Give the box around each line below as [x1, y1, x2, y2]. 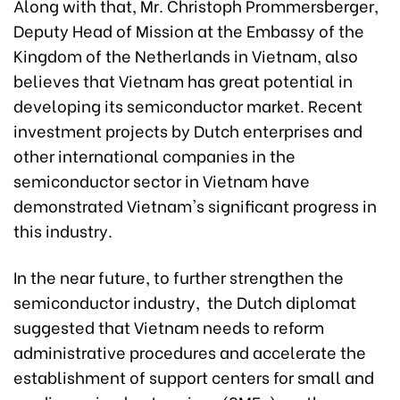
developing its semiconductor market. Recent [13, 92, 362, 117]
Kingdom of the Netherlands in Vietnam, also [13, 42, 358, 67]
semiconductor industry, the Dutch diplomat [13, 288, 356, 313]
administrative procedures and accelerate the [13, 338, 366, 363]
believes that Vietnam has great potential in [13, 67, 353, 92]
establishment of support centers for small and [13, 363, 374, 388]
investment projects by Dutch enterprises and [13, 117, 362, 142]
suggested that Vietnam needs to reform [13, 313, 324, 338]
